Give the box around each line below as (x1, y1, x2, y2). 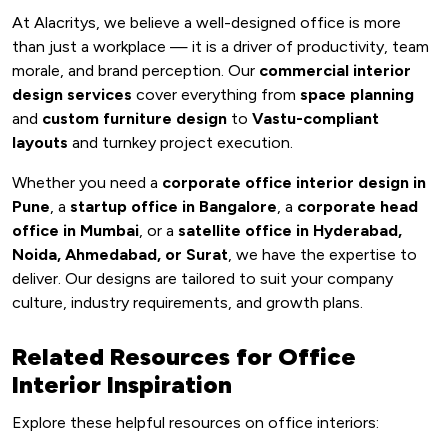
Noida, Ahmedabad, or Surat (12, 245, 228, 264)
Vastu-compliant (252, 109, 379, 128)
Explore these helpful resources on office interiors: (12, 413, 379, 432)
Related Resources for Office (12, 342, 356, 371)
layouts (12, 133, 68, 152)
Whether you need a (12, 173, 162, 192)
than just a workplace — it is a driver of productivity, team (12, 37, 429, 56)
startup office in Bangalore (70, 197, 277, 216)
